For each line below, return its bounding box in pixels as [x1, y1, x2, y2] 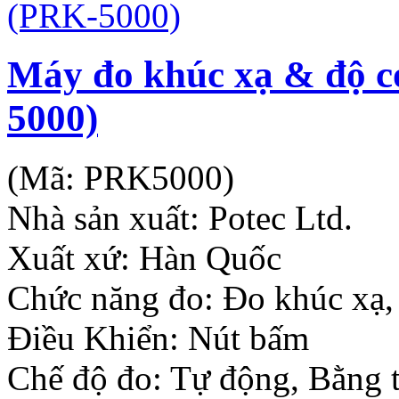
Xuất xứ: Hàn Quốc [7, 239, 281, 278]
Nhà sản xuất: [7, 199, 208, 238]
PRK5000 [84, 159, 223, 198]
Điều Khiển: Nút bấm [7, 319, 309, 358]
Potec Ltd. [208, 199, 353, 238]
